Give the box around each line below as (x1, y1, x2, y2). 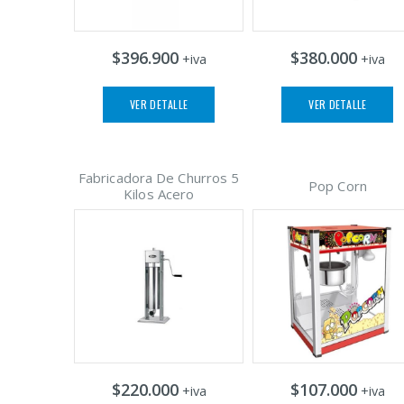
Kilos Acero (124, 184, 195, 203)
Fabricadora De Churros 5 (78, 168, 240, 187)
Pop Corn (308, 176, 367, 195)
